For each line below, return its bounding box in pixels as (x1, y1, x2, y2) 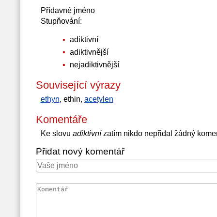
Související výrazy (35, 79, 121, 91)
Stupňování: (40, 17, 82, 25)
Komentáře (35, 113, 87, 125)
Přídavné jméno (40, 6, 95, 15)
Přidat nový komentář (35, 146, 124, 156)
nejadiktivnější (67, 61, 119, 69)
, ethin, (59, 95, 84, 103)
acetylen (84, 95, 113, 103)
